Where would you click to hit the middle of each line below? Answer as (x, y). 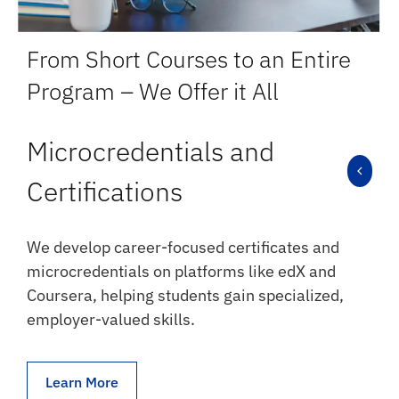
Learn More (82, 383)
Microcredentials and (151, 151)
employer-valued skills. (111, 320)
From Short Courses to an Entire (189, 59)
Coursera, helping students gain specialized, (185, 296)
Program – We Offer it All (153, 91)
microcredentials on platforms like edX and (181, 272)
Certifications (105, 191)
